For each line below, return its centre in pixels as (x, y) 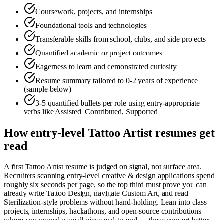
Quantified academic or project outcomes (99, 53)
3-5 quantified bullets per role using (91, 103)
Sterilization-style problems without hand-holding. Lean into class (105, 202)
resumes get (183, 133)
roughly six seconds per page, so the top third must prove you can (105, 185)
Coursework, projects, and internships (94, 12)
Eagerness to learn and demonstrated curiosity (106, 67)
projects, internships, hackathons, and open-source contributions (103, 211)
